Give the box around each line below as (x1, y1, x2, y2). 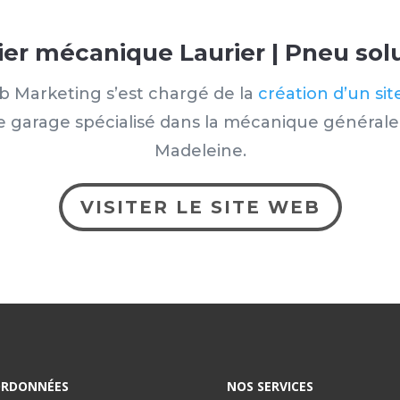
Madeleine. (154, 141, 246, 162)
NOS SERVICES (226, 377, 313, 395)
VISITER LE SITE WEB (79, 196, 321, 219)
